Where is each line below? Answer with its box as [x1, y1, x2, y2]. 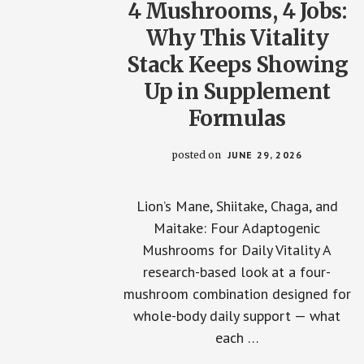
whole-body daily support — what [133, 306, 341, 325]
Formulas [188, 105, 286, 132]
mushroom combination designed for [123, 284, 351, 303]
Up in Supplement [143, 78, 331, 105]
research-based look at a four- [143, 262, 331, 281]
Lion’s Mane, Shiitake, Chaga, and [136, 197, 338, 215]
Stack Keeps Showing [126, 51, 349, 78]
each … [214, 328, 259, 347]
